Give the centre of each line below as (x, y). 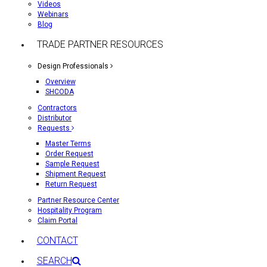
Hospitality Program (70, 210)
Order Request (69, 154)
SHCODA (59, 92)
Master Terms (68, 144)
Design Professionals (74, 66)
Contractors (57, 108)
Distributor (55, 118)
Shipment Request (75, 174)
